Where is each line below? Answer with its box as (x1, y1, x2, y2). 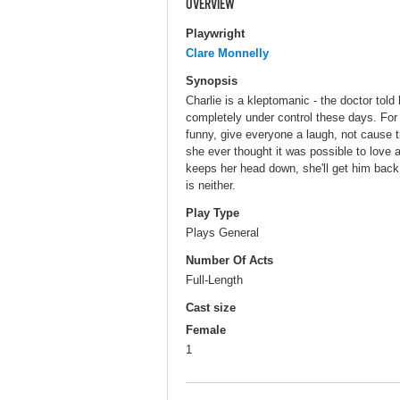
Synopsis (186, 73, 237, 87)
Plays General (186, 225, 259, 239)
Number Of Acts (186, 254, 273, 268)
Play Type (186, 205, 239, 220)
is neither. (186, 178, 236, 192)
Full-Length (186, 272, 243, 287)
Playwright (186, 26, 245, 40)
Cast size (186, 301, 236, 315)
